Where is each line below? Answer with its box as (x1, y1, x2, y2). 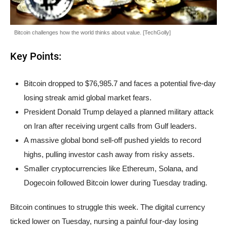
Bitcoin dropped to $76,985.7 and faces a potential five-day (24, 79, 216, 88)
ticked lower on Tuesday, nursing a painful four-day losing (10, 217, 198, 226)
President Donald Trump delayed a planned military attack (24, 107, 214, 117)
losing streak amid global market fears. (24, 93, 152, 102)
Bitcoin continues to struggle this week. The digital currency (10, 203, 205, 212)
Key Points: (10, 50, 61, 63)
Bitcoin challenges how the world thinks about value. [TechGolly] (14, 29, 171, 36)
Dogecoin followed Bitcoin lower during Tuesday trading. (24, 178, 207, 187)
